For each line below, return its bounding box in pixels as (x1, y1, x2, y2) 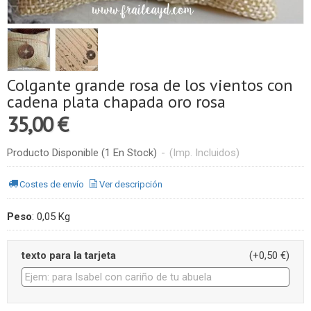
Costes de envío (19, 179, 85, 190)
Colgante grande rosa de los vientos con (7, 74, 293, 96)
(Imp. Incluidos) (169, 146, 239, 159)
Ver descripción (99, 179, 163, 190)
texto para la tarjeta (22, 249, 116, 262)
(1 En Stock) (101, 146, 160, 159)
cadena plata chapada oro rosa (7, 90, 226, 112)
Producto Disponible (7, 146, 99, 159)
